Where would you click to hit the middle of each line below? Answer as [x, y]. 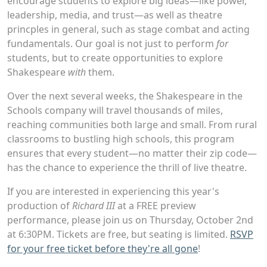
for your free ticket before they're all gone [103, 248]
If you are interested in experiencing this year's [113, 191]
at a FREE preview [156, 205]
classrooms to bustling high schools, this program [121, 139]
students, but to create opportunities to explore [115, 58]
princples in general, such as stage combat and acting [128, 29]
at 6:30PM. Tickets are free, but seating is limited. [119, 234]
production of [40, 205]
